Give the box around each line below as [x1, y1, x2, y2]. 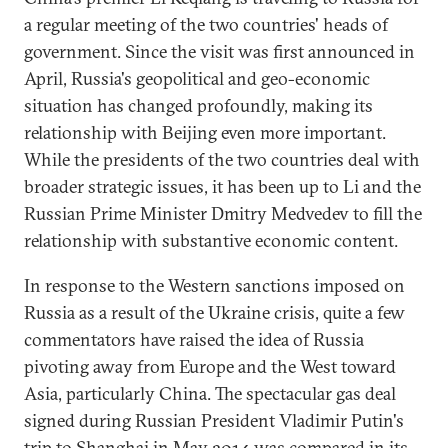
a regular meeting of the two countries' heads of [24, 13, 388, 36]
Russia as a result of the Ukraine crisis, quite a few [24, 301, 405, 324]
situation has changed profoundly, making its [24, 94, 373, 117]
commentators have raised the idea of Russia [24, 328, 364, 351]
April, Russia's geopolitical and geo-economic [24, 67, 370, 90]
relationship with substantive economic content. [24, 229, 398, 252]
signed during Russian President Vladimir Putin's [24, 409, 404, 432]
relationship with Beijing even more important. [24, 121, 386, 144]
